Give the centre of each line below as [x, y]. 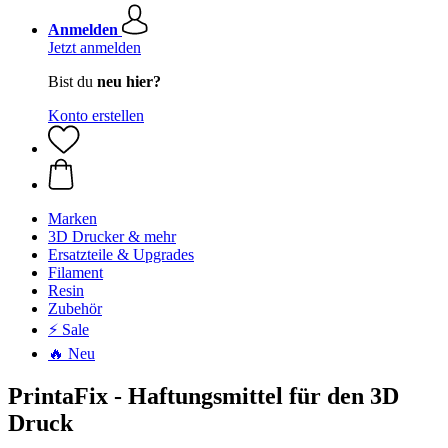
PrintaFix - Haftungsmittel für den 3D [203, 395]
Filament [75, 272]
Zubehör [75, 308]
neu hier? [129, 81]
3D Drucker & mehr [112, 236]
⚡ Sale [68, 329]
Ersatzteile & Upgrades [121, 254]
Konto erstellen [96, 115]
